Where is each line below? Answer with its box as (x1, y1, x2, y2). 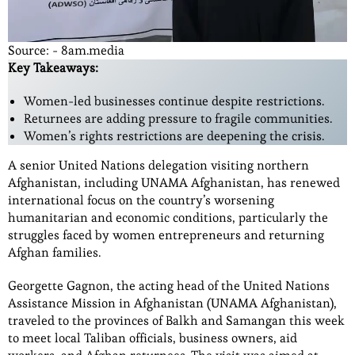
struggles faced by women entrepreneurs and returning (8, 226, 324, 243)
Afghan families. (8, 243, 101, 261)
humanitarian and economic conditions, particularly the (8, 208, 328, 226)
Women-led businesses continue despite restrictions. (24, 92, 324, 109)
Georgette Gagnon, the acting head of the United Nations (8, 277, 330, 294)
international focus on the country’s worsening (8, 191, 274, 208)
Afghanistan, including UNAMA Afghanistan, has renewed (8, 174, 340, 191)
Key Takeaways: (8, 59, 98, 76)
